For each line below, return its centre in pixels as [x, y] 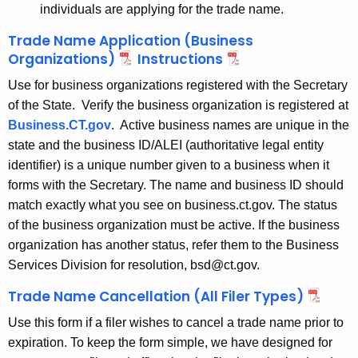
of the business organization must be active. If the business [174, 225]
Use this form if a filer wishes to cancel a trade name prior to [176, 323]
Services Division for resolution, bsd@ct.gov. [137, 265]
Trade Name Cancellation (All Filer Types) [156, 297]
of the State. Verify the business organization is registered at [178, 105]
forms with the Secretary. [79, 185]
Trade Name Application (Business [131, 41]
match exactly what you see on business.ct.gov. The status [173, 205]
